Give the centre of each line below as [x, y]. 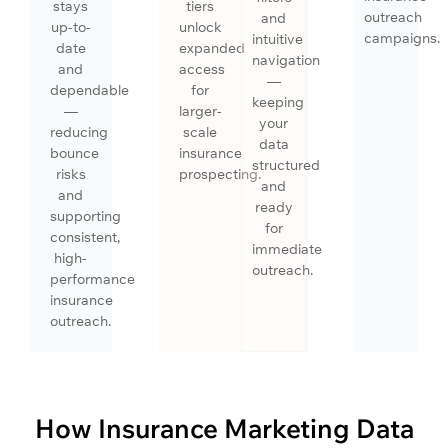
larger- [200, 110]
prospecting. [219, 173]
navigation [285, 59]
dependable [89, 89]
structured [285, 164]
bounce [74, 152]
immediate [286, 248]
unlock [200, 26]
